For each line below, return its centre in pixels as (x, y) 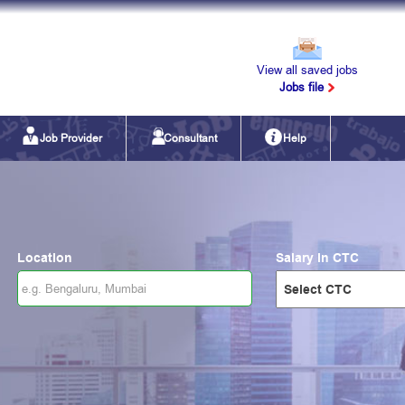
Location (45, 259)
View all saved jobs (307, 70)
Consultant (190, 139)
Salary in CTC (317, 259)
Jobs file (301, 87)
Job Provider (71, 139)
